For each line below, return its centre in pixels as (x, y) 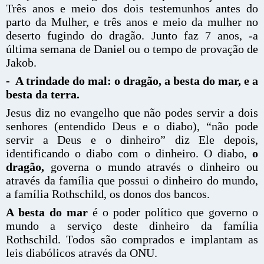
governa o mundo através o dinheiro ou (151, 167)
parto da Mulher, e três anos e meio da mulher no (132, 22)
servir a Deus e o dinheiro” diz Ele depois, (132, 140)
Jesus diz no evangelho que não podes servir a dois (132, 113)
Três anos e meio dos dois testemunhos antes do (132, 8)
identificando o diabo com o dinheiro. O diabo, (129, 153)
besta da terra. (43, 94)
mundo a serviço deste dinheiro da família (132, 226)
